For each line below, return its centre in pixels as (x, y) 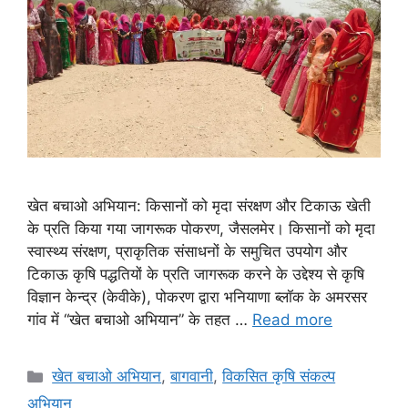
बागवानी (192, 377)
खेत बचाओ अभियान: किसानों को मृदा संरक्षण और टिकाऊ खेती (199, 206)
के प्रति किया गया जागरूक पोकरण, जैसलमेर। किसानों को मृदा (201, 229)
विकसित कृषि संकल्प (279, 377)
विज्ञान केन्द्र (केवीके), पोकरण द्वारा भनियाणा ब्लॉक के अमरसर (197, 297)
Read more (292, 320)
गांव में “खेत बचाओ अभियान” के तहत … (140, 320)
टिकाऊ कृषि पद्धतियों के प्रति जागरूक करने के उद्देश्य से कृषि (196, 275)
